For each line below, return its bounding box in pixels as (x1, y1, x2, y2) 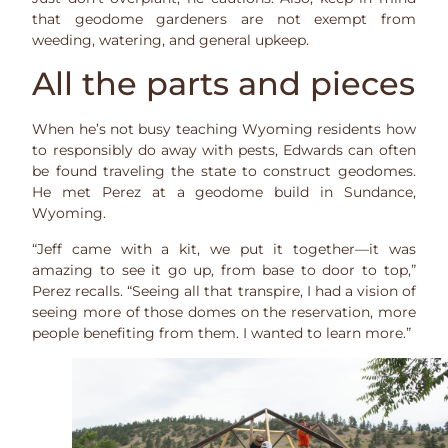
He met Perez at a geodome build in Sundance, (32, 183, 416, 202)
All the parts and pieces (32, 64, 416, 104)
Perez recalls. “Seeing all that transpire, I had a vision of (32, 281, 416, 300)
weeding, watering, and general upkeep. (32, 31, 310, 49)
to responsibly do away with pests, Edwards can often (32, 141, 416, 160)
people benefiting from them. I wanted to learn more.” (32, 323, 412, 342)
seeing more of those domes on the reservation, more (32, 302, 416, 321)
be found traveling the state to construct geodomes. (32, 162, 416, 181)
